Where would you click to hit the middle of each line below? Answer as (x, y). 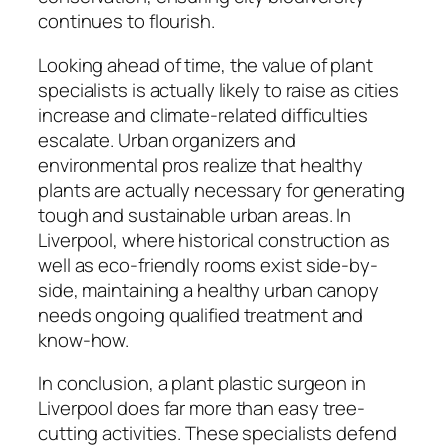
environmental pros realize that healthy (201, 164)
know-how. (84, 339)
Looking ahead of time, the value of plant (205, 64)
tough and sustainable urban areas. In (195, 214)
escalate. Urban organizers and (167, 139)
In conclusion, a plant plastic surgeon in (202, 383)
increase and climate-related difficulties (203, 114)
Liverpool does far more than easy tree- (202, 408)
